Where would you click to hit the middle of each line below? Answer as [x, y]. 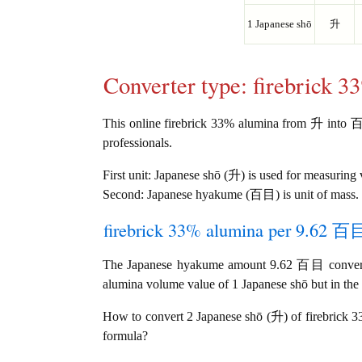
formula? [125, 336]
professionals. [137, 143]
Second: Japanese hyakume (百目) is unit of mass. [231, 195]
